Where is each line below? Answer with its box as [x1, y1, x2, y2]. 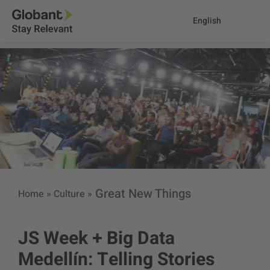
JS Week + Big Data [18, 225, 175, 252]
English [193, 14, 222, 27]
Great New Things [95, 185, 191, 202]
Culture [54, 187, 85, 201]
